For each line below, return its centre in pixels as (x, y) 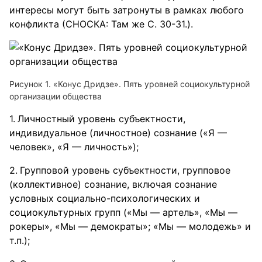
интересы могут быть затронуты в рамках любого (127, 10)
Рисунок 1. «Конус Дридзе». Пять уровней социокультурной (130, 84)
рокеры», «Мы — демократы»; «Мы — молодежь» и (130, 226)
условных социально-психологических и (105, 198)
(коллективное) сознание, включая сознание (113, 184)
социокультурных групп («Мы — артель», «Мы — (123, 212)
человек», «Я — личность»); (74, 147)
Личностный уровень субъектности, (101, 119)
